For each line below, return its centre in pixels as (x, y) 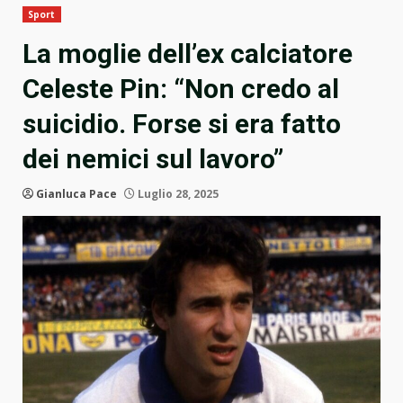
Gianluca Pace (76, 194)
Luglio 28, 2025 (177, 194)
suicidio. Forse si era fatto (182, 124)
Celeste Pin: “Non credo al (181, 89)
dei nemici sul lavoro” (153, 159)
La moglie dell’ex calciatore (188, 54)
